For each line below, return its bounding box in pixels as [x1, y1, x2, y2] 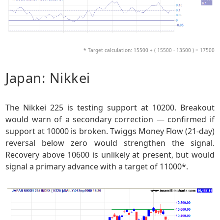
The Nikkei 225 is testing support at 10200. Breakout [5, 102, 215, 113]
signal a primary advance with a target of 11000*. [5, 161, 189, 172]
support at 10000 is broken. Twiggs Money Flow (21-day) [5, 126, 215, 137]
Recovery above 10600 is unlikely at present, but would [5, 149, 215, 161]
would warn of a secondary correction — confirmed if [5, 114, 215, 125]
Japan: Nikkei [5, 69, 90, 87]
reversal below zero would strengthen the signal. [5, 137, 215, 149]
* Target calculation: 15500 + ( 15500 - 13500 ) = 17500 [83, 46, 215, 54]
